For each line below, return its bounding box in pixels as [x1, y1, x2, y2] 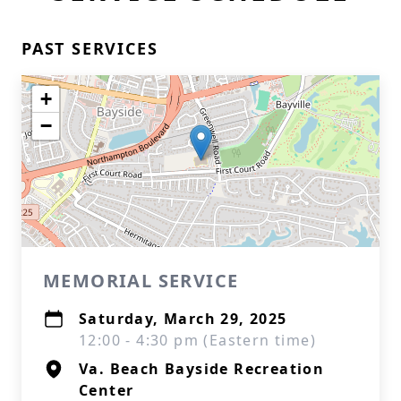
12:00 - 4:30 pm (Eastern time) [79, 330, 316, 350]
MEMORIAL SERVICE [43, 269, 239, 293]
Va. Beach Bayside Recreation [79, 359, 325, 379]
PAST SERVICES [21, 38, 158, 59]
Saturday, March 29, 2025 [79, 309, 287, 328]
